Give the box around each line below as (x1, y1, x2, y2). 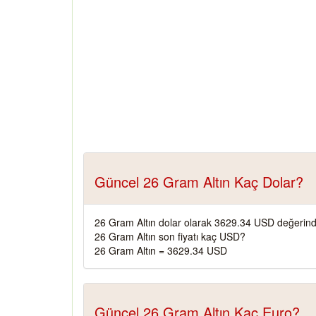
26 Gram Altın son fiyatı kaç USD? (95, 229, 245, 243)
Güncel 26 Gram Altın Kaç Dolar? (95, 171, 303, 192)
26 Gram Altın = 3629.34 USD (95, 243, 227, 257)
